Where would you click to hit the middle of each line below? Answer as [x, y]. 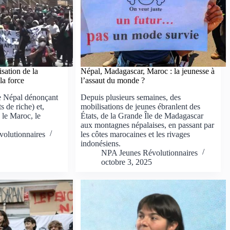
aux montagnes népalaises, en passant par [148, 125]
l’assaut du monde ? [113, 80]
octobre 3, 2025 [127, 162]
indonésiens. [101, 143]
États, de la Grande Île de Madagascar [142, 116]
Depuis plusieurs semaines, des [131, 97]
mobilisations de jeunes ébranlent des [141, 106]
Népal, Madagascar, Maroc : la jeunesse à [148, 71]
